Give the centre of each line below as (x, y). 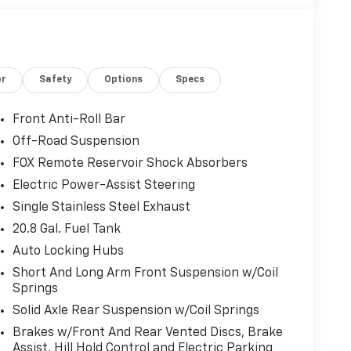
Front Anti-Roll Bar (69, 120)
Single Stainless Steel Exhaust (101, 208)
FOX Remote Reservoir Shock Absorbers (130, 164)
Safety (56, 80)
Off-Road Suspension (76, 142)
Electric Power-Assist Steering (103, 186)
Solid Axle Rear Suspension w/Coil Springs (136, 311)
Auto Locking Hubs (68, 252)
